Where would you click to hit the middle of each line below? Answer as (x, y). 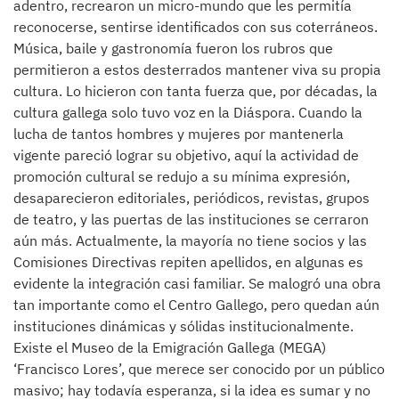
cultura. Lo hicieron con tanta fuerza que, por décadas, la (195, 91)
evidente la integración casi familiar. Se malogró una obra (197, 283)
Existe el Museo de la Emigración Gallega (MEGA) (170, 347)
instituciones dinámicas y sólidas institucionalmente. (183, 326)
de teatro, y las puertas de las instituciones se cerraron (191, 219)
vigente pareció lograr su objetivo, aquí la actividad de (186, 155)
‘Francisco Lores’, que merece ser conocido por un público (199, 369)
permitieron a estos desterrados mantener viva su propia (197, 69)
